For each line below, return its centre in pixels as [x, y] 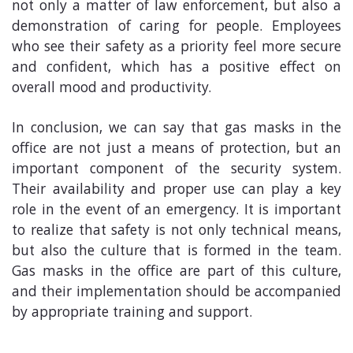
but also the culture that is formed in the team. [176, 252]
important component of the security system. [176, 170]
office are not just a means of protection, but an [176, 149]
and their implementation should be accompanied [176, 293]
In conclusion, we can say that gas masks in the [176, 129]
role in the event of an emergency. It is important [176, 211]
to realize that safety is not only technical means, [176, 231]
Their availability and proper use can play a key [176, 190]
